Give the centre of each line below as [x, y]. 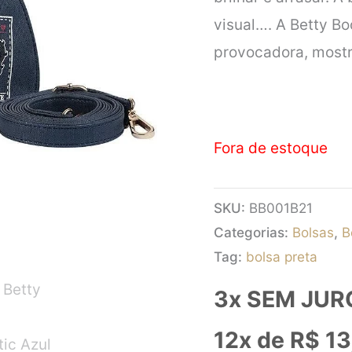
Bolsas [313, 232]
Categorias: [253, 232]
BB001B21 [281, 207]
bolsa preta [282, 256]
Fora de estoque [271, 148]
